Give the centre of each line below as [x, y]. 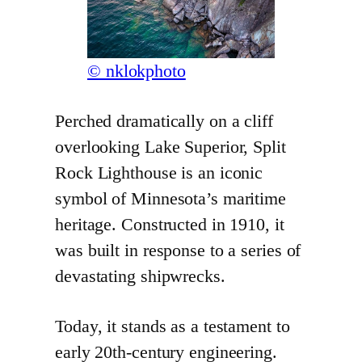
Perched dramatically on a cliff [164, 122]
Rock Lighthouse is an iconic [159, 173]
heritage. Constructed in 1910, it [170, 225]
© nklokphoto [137, 72]
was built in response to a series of [178, 251]
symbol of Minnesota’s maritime [170, 199]
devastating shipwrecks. [140, 277]
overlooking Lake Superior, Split [170, 147]
